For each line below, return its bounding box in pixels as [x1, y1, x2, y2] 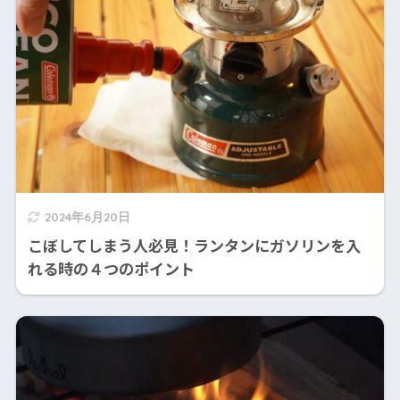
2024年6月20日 [44, 209, 130, 225]
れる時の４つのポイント [27, 257, 195, 280]
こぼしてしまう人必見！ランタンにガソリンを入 [27, 234, 361, 257]
